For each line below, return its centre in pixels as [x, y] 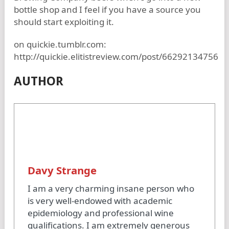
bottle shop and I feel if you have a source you [107, 9]
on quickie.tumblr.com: [60, 44]
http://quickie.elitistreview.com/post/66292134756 [116, 56]
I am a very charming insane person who [111, 188]
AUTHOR [39, 81]
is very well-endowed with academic [100, 201]
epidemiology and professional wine [100, 213]
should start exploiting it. [64, 22]
